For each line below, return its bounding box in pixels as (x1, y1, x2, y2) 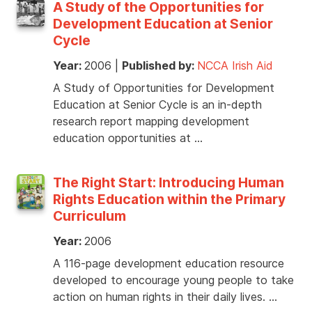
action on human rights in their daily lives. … (53, 290, 277, 304)
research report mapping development (53, 114, 249, 129)
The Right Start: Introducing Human (53, 174, 284, 192)
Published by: (122, 58, 197, 73)
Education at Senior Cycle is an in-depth (53, 97, 262, 112)
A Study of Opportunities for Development (53, 81, 274, 95)
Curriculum (53, 208, 126, 225)
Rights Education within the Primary (53, 191, 286, 208)
